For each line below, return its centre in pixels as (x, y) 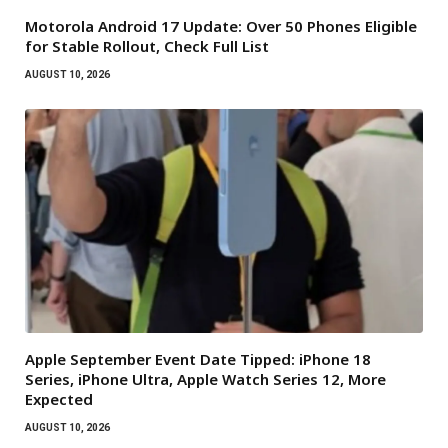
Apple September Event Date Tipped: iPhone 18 (198, 358)
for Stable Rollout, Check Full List (147, 46)
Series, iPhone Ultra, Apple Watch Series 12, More (205, 378)
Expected (59, 398)
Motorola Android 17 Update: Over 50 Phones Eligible (221, 26)
